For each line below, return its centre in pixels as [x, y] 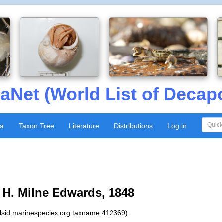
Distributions [133, 126]
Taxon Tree [36, 126]
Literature [84, 126]
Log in [177, 126]
